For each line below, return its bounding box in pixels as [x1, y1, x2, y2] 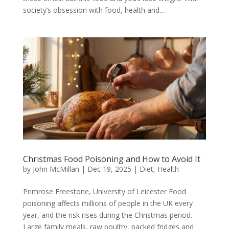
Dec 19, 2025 [87, 164, 131, 174]
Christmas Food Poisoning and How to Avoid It [22, 153, 200, 165]
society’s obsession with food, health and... [22, 5, 164, 15]
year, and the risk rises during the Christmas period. [22, 210, 192, 220]
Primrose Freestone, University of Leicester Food [22, 187, 186, 197]
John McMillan [32, 164, 79, 174]
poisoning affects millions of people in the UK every [22, 198, 193, 209]
